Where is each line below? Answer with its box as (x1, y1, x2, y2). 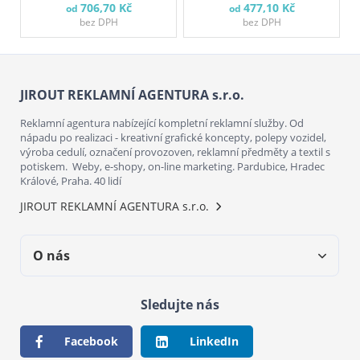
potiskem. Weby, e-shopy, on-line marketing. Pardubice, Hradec (20, 159, 325, 174)
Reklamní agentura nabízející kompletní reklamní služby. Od (20, 116, 304, 131)
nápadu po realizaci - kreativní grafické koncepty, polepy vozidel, (20, 130, 326, 145)
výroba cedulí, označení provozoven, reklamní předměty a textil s (20, 145, 330, 160)
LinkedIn (190, 333, 239, 350)
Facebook (64, 333, 118, 350)
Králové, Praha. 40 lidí (20, 174, 121, 189)
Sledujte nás (141, 296, 219, 314)
